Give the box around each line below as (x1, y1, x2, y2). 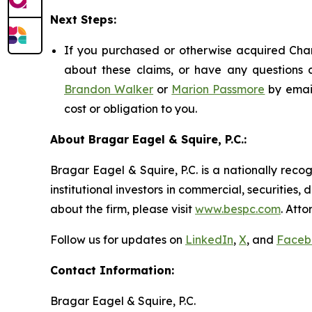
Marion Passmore (171, 81, 265, 96)
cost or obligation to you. (64, 101, 197, 116)
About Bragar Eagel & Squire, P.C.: (50, 132, 247, 146)
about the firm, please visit (50, 201, 195, 216)
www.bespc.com (195, 201, 281, 216)
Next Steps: (50, 12, 116, 26)
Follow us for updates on (50, 232, 185, 247)
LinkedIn (185, 232, 233, 247)
